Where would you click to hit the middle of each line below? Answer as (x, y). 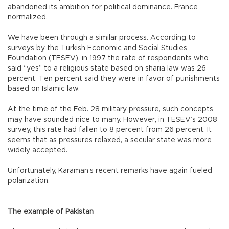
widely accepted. (39, 151)
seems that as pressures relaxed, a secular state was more (110, 140)
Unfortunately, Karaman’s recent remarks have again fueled (110, 171)
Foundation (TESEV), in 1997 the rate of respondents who (108, 59)
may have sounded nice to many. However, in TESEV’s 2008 (112, 120)
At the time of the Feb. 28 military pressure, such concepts (110, 110)
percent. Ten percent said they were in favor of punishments (114, 79)
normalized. (29, 18)
